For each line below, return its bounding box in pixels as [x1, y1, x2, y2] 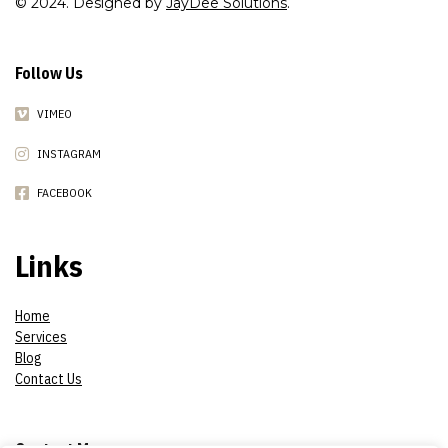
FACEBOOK [37, 185, 92, 201]
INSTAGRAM [37, 145, 101, 161]
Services [15, 328, 67, 347]
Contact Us [15, 370, 82, 389]
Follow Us [15, 63, 83, 83]
